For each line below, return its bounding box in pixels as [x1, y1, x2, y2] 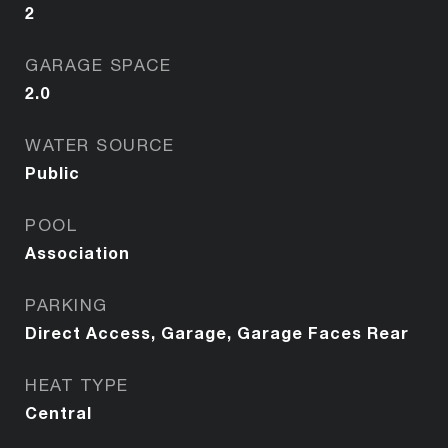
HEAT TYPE [25, 374, 129, 395]
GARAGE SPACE [25, 54, 171, 75]
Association [25, 242, 130, 262]
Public [25, 162, 80, 182]
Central [25, 402, 92, 422]
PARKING [25, 294, 108, 315]
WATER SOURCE [25, 134, 174, 155]
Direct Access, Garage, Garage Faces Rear [25, 322, 409, 342]
